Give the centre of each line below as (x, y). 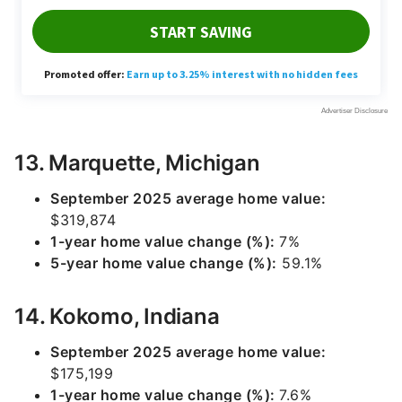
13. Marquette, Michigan (137, 163)
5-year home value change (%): (164, 263)
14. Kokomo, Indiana (117, 316)
